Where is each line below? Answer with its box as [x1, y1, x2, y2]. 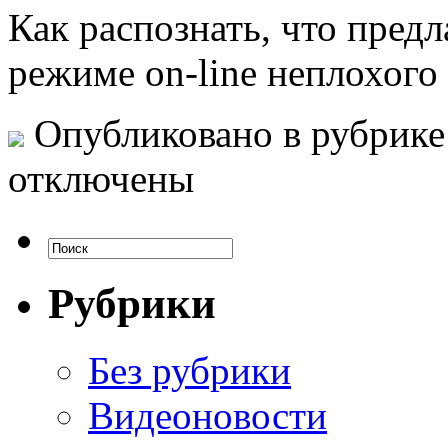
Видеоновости [88, 393, 327, 437]
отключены [8, 157, 194, 201]
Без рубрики [88, 348, 291, 392]
